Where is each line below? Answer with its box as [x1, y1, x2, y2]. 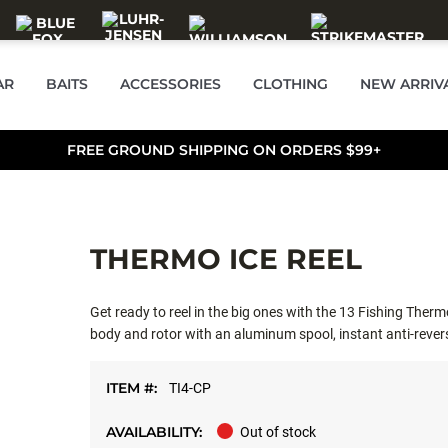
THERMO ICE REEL [89, 242, 362, 276]
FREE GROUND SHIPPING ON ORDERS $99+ [67, 141, 381, 159]
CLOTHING [253, 75, 328, 93]
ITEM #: [105, 379, 161, 397]
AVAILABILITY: [105, 423, 202, 441]
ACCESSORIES [120, 75, 221, 93]
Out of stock [239, 424, 316, 440]
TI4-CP [168, 380, 211, 396]
